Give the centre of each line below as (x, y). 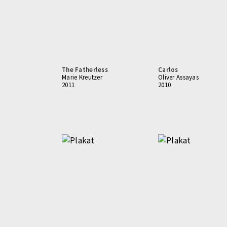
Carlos (168, 70)
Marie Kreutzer (82, 77)
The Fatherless (85, 70)
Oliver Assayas (178, 77)
